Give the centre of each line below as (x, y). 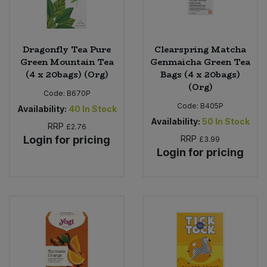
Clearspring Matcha (200, 50)
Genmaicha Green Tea (200, 62)
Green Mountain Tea (67, 62)
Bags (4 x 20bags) (200, 75)
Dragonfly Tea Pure (67, 50)
